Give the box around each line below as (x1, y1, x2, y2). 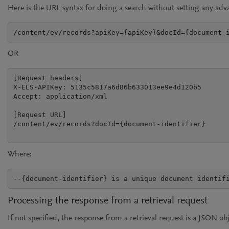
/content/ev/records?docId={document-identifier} (13, 120, 205, 128)
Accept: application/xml (13, 92, 107, 100)
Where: (8, 150, 32, 158)
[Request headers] (13, 74, 83, 82)
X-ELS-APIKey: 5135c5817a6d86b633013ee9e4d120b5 (13, 83, 201, 91)
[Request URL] (13, 110, 66, 119)
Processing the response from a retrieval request (8, 196, 208, 206)
